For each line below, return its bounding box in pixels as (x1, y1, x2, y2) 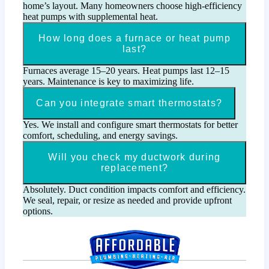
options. (23, 206, 53, 217)
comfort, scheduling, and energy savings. (23, 130, 178, 141)
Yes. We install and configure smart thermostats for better (23, 119, 238, 130)
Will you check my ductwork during (48, 152, 221, 163)
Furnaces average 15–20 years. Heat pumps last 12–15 (23, 65, 230, 76)
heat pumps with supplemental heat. (23, 11, 159, 22)
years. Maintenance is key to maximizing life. (23, 76, 195, 87)
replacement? (100, 163, 169, 174)
